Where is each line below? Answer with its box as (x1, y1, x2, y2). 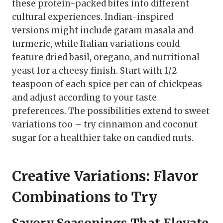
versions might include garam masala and (12, 24, 194, 36)
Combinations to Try (12, 188, 157, 206)
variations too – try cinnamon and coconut (12, 118, 198, 130)
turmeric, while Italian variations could (12, 38, 180, 49)
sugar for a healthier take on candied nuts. (12, 132, 194, 143)
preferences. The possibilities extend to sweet (12, 105, 210, 116)
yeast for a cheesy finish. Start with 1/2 (12, 65, 177, 76)
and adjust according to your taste (12, 92, 157, 103)
